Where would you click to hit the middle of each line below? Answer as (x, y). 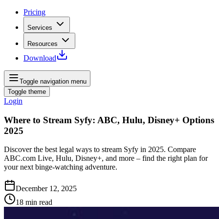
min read (39, 202)
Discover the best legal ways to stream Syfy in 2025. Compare (100, 150)
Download (40, 58)
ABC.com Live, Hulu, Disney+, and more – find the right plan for (106, 158)
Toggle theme (27, 92)
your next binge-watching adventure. (61, 167)
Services (40, 28)
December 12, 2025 (46, 189)
